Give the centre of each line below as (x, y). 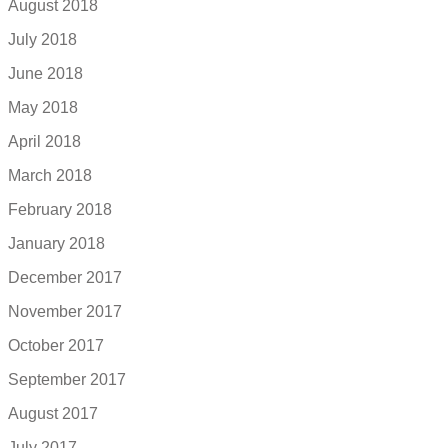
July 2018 (42, 39)
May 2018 (43, 107)
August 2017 (53, 413)
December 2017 (65, 277)
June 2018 (45, 73)
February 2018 (60, 209)
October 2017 (56, 345)
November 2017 (65, 311)
